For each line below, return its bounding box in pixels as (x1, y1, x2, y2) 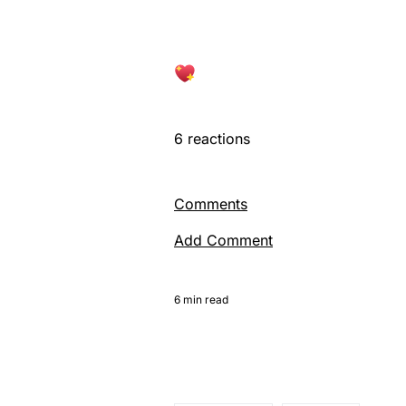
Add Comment (174, 230, 273, 249)
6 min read (174, 292, 228, 306)
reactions (183, 129, 250, 148)
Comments (174, 194, 247, 213)
